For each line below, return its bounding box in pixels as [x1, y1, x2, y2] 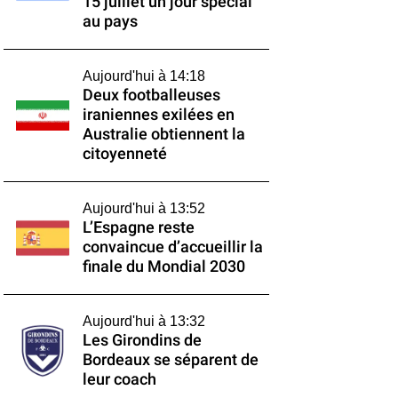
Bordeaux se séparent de [82, 351, 259, 369]
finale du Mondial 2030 [82, 258, 245, 275]
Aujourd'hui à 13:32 [82, 314, 205, 329]
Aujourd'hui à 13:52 [82, 201, 205, 216]
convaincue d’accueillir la [82, 238, 263, 256]
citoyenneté [82, 145, 167, 163]
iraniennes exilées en [82, 106, 235, 123]
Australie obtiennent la [82, 125, 245, 143]
